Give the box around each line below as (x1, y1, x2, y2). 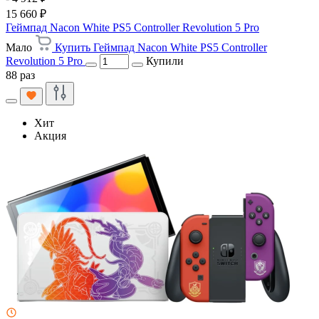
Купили (146, 54, 184, 67)
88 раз (6, 68, 35, 81)
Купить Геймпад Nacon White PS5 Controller (55, 41, 267, 53)
